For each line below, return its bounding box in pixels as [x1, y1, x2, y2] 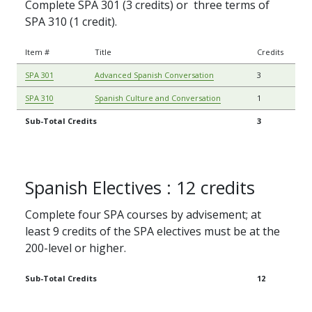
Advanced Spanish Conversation [95, 70, 214, 81]
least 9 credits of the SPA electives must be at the [25, 224, 280, 240]
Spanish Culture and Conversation [95, 93, 221, 104]
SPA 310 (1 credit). [25, 14, 117, 30]
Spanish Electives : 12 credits [25, 175, 255, 200]
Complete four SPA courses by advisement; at [25, 207, 261, 223]
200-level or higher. [25, 240, 126, 256]
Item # [25, 47, 49, 58]
